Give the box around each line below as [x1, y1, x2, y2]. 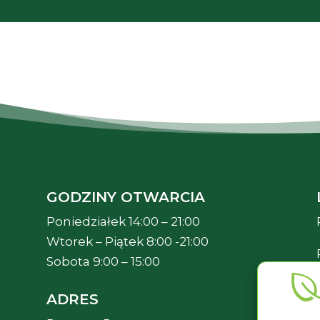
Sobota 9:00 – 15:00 [46, 254, 160, 269]
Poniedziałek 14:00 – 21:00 [46, 214, 200, 229]
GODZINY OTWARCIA [46, 188, 205, 206]
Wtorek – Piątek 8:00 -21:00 [46, 234, 209, 249]
